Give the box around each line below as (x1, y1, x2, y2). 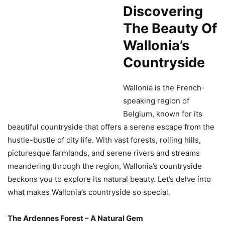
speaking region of (123, 96, 189, 106)
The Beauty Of (123, 20, 217, 37)
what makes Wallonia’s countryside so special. (8, 187, 170, 197)
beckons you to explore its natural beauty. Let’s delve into (8, 174, 211, 184)
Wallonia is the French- (123, 83, 205, 93)
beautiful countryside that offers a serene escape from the (8, 122, 214, 132)
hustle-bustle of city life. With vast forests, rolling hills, (8, 135, 201, 145)
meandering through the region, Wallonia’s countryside (8, 161, 202, 171)
